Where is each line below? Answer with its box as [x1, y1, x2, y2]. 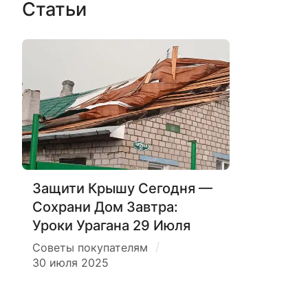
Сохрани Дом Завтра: [32, 198, 178, 216]
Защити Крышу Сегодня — [32, 179, 212, 197]
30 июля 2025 [32, 256, 109, 270]
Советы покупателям [32, 241, 148, 255]
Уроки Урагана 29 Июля [32, 217, 190, 234]
